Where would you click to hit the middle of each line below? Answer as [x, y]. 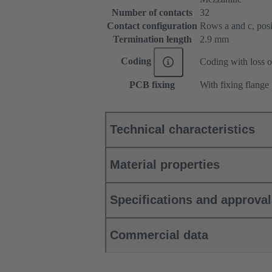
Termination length [152, 39]
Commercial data [159, 235]
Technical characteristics [182, 130]
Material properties [165, 165]
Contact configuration [152, 26]
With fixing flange [234, 85]
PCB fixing [152, 85]
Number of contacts [152, 13]
